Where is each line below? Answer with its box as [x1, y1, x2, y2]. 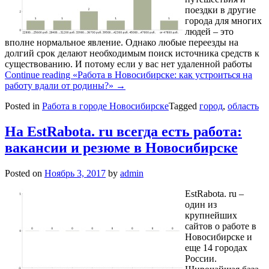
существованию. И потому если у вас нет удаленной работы [5, 59, 252, 70]
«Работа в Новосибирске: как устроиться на [73, 70, 252, 80]
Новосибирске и [185, 232, 252, 243]
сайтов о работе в [185, 221, 256, 232]
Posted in [5, 101, 42, 112]
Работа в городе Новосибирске [42, 101, 169, 112]
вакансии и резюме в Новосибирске [5, 140, 238, 156]
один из [185, 199, 217, 210]
